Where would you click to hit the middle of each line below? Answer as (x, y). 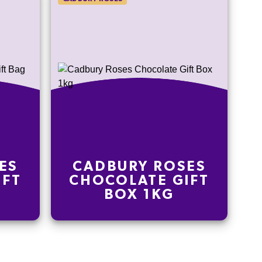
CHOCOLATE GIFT (139, 165)
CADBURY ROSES (139, 151)
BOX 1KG (139, 179)
